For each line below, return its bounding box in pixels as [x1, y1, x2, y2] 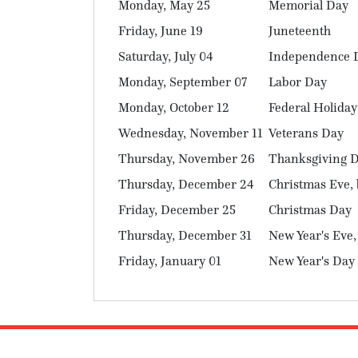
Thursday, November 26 [118, 150, 255, 166]
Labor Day [268, 74, 327, 89]
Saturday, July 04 [118, 48, 213, 64]
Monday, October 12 [118, 99, 229, 115]
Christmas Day [268, 201, 352, 217]
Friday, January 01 [118, 253, 221, 268]
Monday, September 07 [118, 74, 248, 89]
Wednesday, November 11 [118, 125, 263, 141]
